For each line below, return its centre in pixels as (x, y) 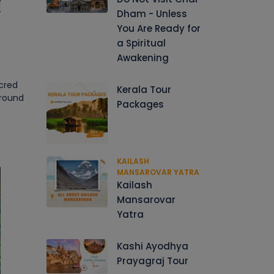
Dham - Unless (152, 14)
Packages (140, 104)
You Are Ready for (159, 28)
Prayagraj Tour (153, 261)
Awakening (143, 58)
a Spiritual (141, 43)
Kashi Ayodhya (153, 246)
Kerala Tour (144, 90)
